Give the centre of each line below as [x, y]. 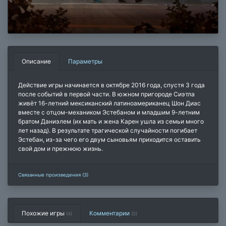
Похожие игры [44, 213]
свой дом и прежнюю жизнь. [61, 148]
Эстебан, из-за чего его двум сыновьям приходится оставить [109, 139]
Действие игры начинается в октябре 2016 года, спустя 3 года [111, 85]
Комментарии [110, 213]
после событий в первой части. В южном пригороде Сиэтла [106, 94]
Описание [36, 61]
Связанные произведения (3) [53, 175]
